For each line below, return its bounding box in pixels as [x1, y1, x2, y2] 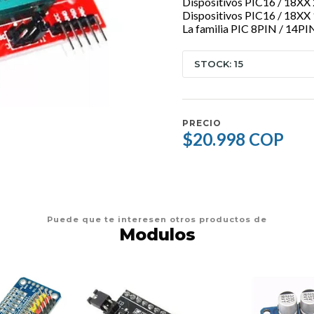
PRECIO [182, 118, 221, 129]
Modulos [118, 224, 196, 245]
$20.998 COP [182, 128, 284, 149]
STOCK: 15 [194, 57, 243, 69]
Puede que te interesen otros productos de [47, 214, 267, 224]
